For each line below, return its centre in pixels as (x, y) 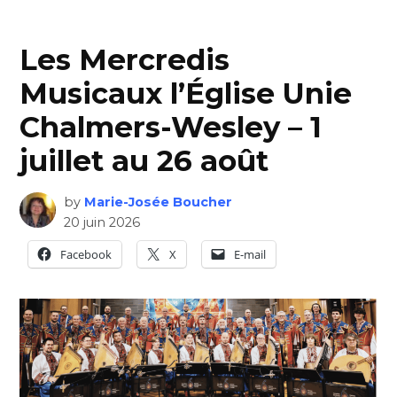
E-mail (250, 254)
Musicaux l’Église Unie (186, 93)
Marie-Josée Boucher (158, 202)
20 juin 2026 (101, 222)
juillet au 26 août (144, 160)
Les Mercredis (125, 59)
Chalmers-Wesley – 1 (171, 127)
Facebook (86, 254)
